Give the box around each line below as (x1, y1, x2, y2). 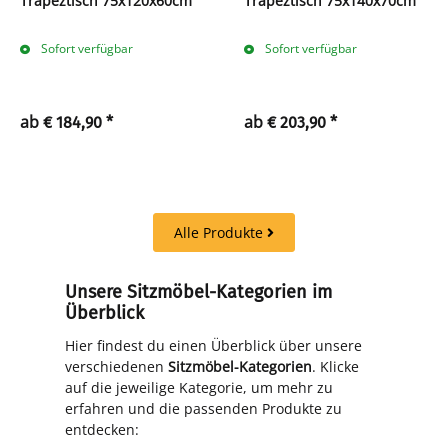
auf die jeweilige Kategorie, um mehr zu (64, 377, 333, 397)
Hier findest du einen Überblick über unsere (64, 335, 362, 355)
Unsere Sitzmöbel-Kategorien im (64, 280, 332, 303)
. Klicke (311, 356, 359, 376)
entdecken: (64, 419, 139, 439)
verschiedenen (64, 356, 168, 376)
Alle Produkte (174, 222, 267, 242)
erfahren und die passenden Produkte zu (64, 398, 342, 418)
